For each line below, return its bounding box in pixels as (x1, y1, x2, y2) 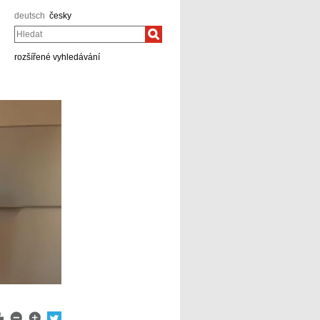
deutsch (14, 11, 45, 21)
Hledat (14, 25, 36, 33)
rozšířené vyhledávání (14, 52, 100, 62)
